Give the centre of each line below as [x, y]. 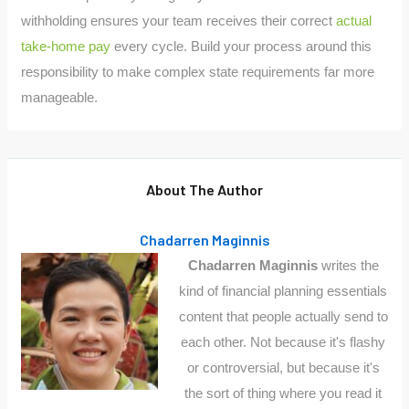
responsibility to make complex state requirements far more [198, 71]
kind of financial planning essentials [283, 290]
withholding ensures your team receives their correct [179, 20]
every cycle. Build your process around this [241, 46]
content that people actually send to [283, 316]
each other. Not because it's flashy [283, 341]
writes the [348, 265]
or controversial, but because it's [283, 367]
